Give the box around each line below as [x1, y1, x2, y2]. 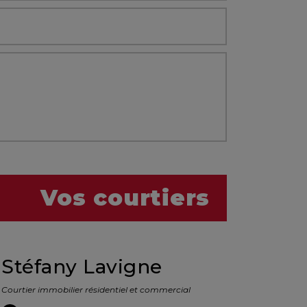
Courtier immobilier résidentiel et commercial [1, 284, 191, 295]
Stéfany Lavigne [1, 255, 162, 278]
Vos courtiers [40, 184, 210, 211]
